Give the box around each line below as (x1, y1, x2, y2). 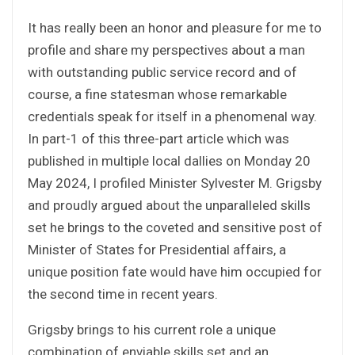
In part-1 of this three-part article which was (28, 130, 289, 147)
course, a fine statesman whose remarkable (28, 86, 287, 102)
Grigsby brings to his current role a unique (28, 321, 276, 338)
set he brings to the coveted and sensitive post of (28, 219, 323, 235)
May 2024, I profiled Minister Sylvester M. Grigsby (28, 174, 322, 191)
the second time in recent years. (28, 285, 218, 302)
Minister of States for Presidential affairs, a (28, 241, 286, 258)
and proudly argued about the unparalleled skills (28, 197, 311, 213)
